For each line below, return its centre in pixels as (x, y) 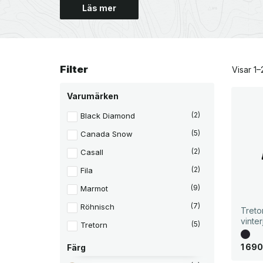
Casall (92, 152)
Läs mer (99, 8)
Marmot (94, 189)
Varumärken (93, 96)
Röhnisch (97, 207)
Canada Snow (106, 134)
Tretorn (94, 225)
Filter (74, 70)
